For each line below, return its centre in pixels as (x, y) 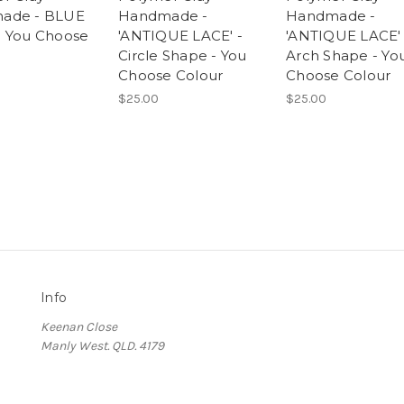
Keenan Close (79, 326)
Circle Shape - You (183, 55)
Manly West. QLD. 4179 (102, 345)
